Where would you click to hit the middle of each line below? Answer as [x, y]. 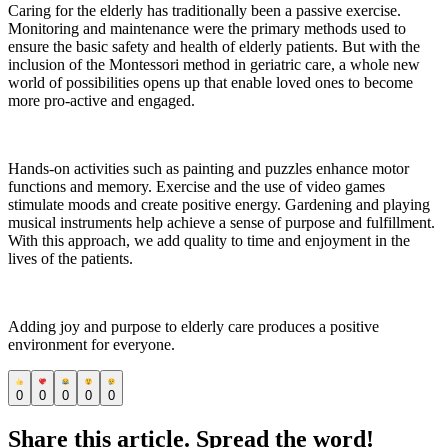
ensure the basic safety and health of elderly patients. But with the [214, 47]
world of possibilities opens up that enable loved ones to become [210, 83]
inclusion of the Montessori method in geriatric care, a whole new [214, 65]
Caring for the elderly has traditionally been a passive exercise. [204, 11]
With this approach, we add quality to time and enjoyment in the [209, 241]
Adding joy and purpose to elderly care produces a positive [193, 327]
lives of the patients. [70, 259]
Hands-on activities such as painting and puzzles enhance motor [208, 169]
